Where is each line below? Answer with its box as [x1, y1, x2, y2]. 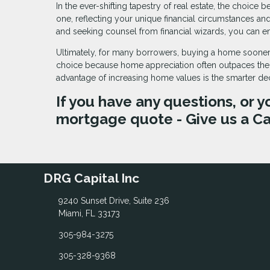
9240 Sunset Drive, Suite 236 [58, 195, 169, 206]
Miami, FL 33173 [58, 208, 120, 218]
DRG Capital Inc [43, 171, 139, 186]
